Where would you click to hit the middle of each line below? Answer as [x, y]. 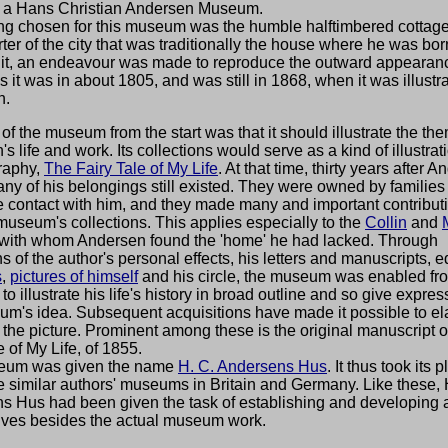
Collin [386, 222]
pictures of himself [74, 276]
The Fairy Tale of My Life [131, 168]
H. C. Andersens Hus [252, 366]
